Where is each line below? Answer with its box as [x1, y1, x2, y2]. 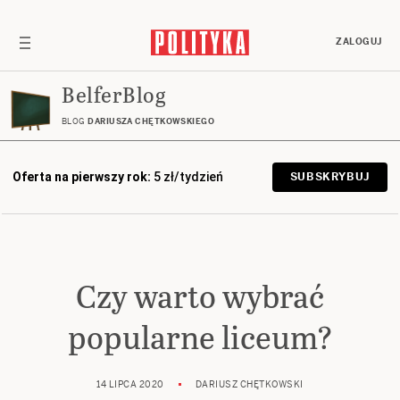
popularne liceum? [67, 314, 333, 360]
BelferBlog [62, 79, 166, 109]
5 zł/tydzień [154, 170, 223, 185]
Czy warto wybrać [76, 273, 324, 319]
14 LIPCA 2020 [96, 379, 164, 391]
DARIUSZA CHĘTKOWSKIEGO [85, 116, 215, 127]
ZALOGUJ [336, 36, 382, 47]
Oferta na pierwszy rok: [12, 170, 151, 185]
